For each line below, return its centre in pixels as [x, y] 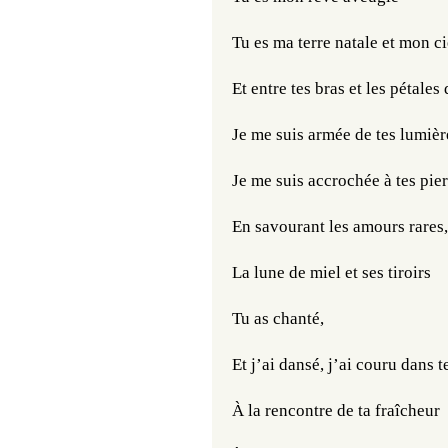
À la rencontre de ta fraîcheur [336, 410]
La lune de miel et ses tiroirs [331, 272]
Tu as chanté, [278, 318]
